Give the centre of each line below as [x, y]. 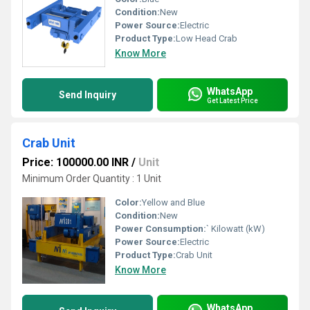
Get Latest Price [232, 100]
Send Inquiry [88, 95]
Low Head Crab [207, 38]
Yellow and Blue [173, 202]
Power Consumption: [161, 229]
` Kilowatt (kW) [236, 229]
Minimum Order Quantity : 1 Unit [92, 179]
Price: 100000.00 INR [75, 162]
